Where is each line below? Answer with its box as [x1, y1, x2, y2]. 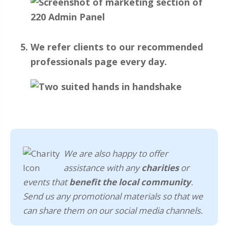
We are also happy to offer [64, 148, 168, 160]
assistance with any [64, 162, 141, 174]
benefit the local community [69, 176, 191, 188]
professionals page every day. [31, 55, 167, 68]
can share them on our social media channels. [23, 205, 203, 217]
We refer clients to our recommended [31, 41, 203, 53]
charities [141, 162, 179, 174]
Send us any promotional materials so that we [23, 190, 203, 203]
